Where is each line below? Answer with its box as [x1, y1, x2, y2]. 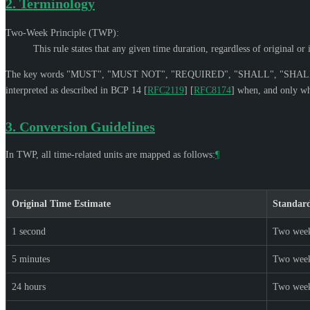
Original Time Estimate [12, 198, 111, 209]
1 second [12, 226, 46, 237]
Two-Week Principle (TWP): [6, 27, 119, 38]
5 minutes [12, 253, 50, 264]
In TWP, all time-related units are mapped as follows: [6, 149, 215, 160]
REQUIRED [175, 69, 224, 80]
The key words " [6, 69, 71, 80]
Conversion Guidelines [19, 118, 155, 134]
